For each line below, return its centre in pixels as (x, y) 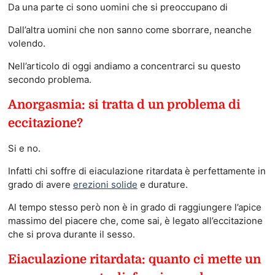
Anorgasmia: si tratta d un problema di (124, 104)
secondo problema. (49, 79)
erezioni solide (105, 184)
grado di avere (40, 184)
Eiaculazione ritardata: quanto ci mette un (134, 259)
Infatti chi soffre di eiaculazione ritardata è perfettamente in (137, 171)
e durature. (162, 184)
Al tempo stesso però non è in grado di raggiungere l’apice (134, 207)
